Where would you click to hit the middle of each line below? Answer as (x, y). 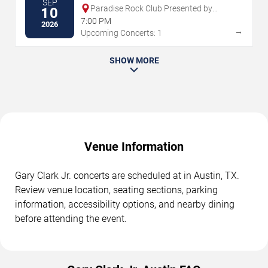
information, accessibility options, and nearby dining (125, 204)
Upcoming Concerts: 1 (121, 33)
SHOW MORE (134, 60)
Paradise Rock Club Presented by (151, 8)
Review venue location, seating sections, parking (116, 190)
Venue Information (134, 146)
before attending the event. (71, 218)
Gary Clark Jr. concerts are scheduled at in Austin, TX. (127, 175)
